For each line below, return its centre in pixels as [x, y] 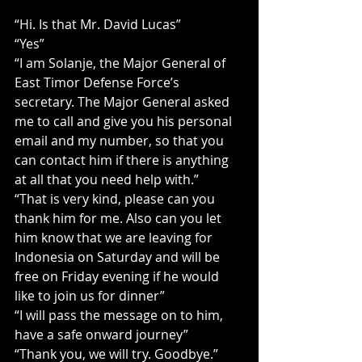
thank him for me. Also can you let [120, 218]
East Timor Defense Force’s [99, 82]
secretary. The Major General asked [124, 102]
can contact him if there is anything [123, 160]
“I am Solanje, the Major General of [122, 63]
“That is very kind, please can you [116, 199]
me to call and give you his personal [125, 121]
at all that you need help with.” [107, 179]
